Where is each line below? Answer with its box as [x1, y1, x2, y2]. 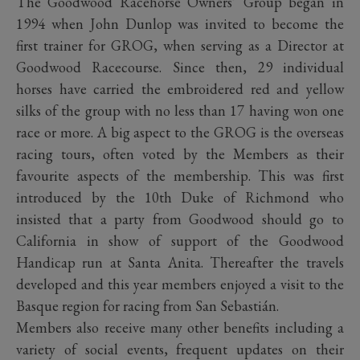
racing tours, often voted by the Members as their [16, 144, 344, 163]
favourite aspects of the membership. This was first [16, 166, 344, 185]
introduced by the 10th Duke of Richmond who [16, 187, 344, 207]
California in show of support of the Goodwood [16, 231, 344, 250]
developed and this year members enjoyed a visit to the [16, 274, 344, 293]
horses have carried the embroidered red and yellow [16, 79, 344, 98]
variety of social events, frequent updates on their [16, 339, 344, 358]
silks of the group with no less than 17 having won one [16, 100, 344, 120]
